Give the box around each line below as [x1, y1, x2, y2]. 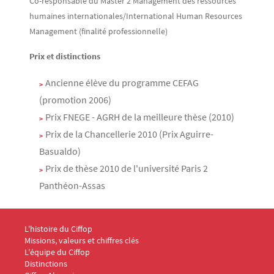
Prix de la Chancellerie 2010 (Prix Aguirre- [45, 128, 213, 140]
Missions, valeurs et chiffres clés [24, 235, 139, 246]
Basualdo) [39, 145, 81, 157]
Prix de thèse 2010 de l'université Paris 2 [45, 162, 208, 174]
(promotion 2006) [39, 94, 111, 106]
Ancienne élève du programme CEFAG [45, 76, 199, 89]
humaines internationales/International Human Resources [29, 10, 242, 21]
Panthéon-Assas [39, 179, 105, 191]
